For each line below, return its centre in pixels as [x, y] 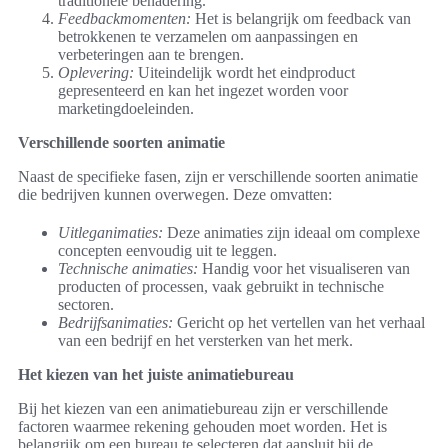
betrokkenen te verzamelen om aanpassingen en [208, 37]
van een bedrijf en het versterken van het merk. [205, 341]
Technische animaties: [128, 269]
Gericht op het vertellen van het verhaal [299, 323]
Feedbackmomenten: [124, 19]
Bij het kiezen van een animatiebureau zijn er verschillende [203, 409]
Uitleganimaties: [110, 233]
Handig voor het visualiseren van [304, 269]
